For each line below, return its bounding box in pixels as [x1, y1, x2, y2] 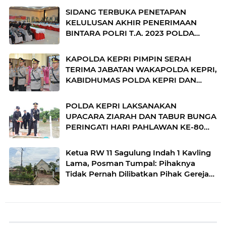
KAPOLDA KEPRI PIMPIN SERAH [66, 53, 191, 64]
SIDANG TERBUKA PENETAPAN [66, 7, 186, 17]
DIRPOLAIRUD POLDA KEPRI [66, 85, 179, 95]
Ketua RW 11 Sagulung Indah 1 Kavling [66, 147, 211, 157]
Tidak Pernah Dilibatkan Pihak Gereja [66, 168, 209, 179]
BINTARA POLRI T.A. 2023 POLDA [66, 28, 194, 38]
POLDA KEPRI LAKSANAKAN [66, 100, 177, 110]
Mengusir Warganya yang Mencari [66, 179, 197, 189]
